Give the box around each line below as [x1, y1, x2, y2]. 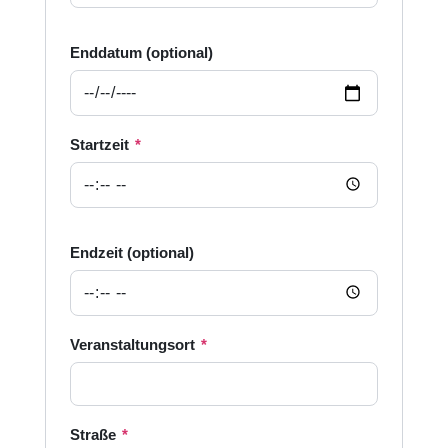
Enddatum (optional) [69, 44, 213, 61]
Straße [69, 426, 120, 443]
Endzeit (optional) [69, 244, 194, 261]
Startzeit [69, 136, 133, 153]
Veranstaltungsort [69, 336, 199, 353]
